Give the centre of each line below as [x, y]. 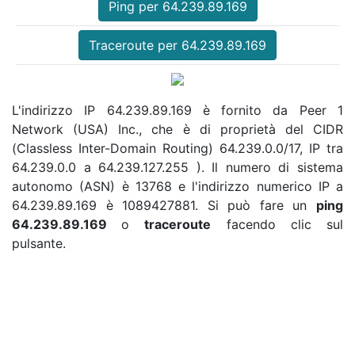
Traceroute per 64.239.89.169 [177, 45]
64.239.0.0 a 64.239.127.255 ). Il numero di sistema [177, 167]
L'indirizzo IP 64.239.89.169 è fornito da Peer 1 [177, 110]
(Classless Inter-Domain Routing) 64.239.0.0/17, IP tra [177, 148]
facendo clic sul [277, 224]
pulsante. [39, 243]
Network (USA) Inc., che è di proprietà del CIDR [177, 129]
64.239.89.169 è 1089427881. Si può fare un [164, 205]
